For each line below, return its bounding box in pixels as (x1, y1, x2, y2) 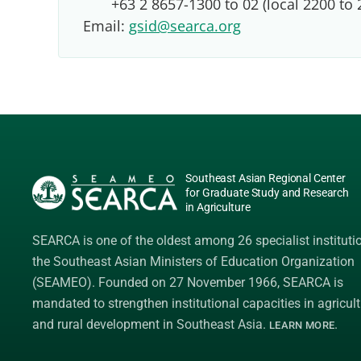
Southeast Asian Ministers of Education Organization (53, 254, 355, 269)
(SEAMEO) (32, 275, 92, 290)
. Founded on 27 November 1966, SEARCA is (92, 275, 343, 290)
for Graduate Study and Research (185, 186, 350, 199)
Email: (83, 16, 129, 35)
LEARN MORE (269, 319, 335, 331)
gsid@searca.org (129, 16, 241, 35)
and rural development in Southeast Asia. (32, 317, 269, 332)
